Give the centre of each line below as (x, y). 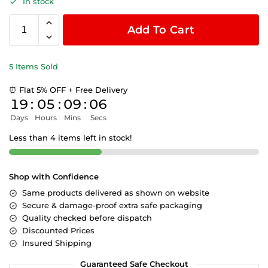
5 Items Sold (33, 67)
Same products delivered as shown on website (116, 193)
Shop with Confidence (54, 177)
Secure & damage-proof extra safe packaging (112, 205)
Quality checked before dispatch (87, 218)
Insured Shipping (57, 243)
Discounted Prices (58, 231)
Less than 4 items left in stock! (70, 138)
